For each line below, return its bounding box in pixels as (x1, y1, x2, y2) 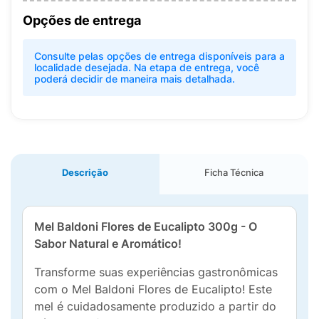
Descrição (62, 167, 108, 178)
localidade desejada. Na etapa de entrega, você (34, 61, 259, 73)
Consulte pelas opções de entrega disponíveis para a (34, 50, 285, 62)
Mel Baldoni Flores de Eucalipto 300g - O (34, 219, 257, 234)
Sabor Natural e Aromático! (34, 236, 182, 251)
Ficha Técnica (204, 167, 263, 178)
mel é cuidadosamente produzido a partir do (34, 299, 276, 313)
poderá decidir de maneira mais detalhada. (34, 73, 235, 85)
